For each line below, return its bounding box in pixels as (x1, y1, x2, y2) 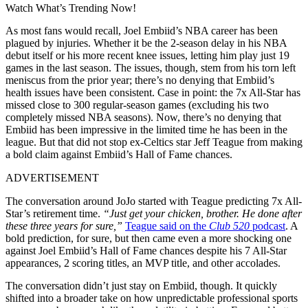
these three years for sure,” (5, 219, 122, 232)
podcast (252, 219, 285, 232)
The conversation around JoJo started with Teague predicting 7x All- (5, 195, 302, 207)
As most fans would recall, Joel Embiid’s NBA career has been (5, 24, 278, 36)
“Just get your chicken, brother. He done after (103, 207, 302, 219)
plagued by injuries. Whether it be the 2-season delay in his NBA (5, 36, 287, 49)
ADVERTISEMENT (5, 171, 99, 184)
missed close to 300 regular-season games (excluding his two (5, 98, 269, 111)
